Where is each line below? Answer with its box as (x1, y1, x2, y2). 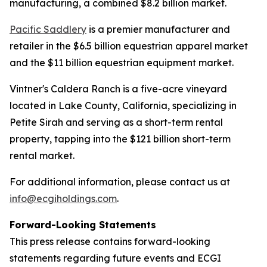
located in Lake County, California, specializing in (10, 100, 237, 111)
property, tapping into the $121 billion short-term (10, 133, 231, 145)
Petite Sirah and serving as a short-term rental (10, 116, 223, 128)
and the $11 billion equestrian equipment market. (10, 57, 234, 69)
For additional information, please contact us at (10, 176, 230, 188)
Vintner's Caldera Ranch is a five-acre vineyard (10, 83, 227, 95)
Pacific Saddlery (10, 23, 86, 35)
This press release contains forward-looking (10, 235, 210, 247)
